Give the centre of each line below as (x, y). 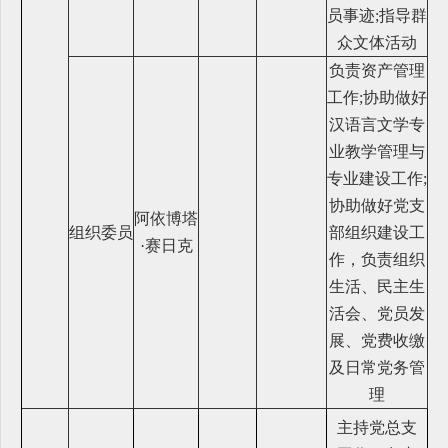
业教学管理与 (377, 151)
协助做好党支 (377, 205)
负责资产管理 (377, 70)
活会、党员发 (377, 313)
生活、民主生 (377, 286)
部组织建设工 (377, 232)
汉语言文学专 (377, 124)
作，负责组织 (377, 259)
